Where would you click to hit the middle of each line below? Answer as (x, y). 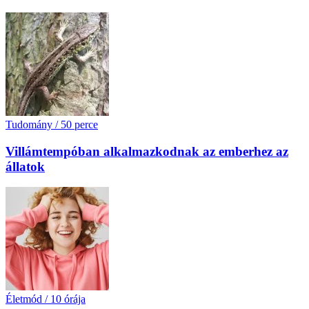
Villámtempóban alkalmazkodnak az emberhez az (147, 151)
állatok (25, 166)
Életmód (24, 299)
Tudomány (29, 124)
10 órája (68, 299)
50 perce (79, 124)
